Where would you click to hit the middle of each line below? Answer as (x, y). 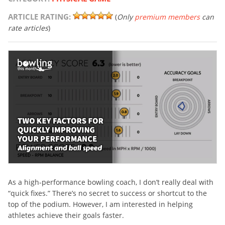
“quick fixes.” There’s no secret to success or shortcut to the (107, 193)
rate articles (28, 28)
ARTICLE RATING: (39, 17)
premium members (167, 17)
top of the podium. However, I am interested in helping (100, 204)
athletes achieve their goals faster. (66, 215)
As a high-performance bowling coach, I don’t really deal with (111, 182)
